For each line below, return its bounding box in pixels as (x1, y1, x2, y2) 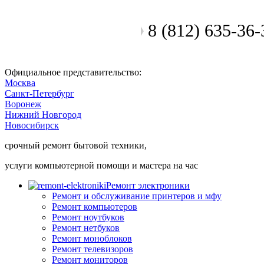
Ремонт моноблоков (52, 233, 132, 243)
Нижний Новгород (5, 110, 81, 120)
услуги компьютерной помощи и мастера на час (5, 160, 198, 170)
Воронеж (5, 99, 41, 109)
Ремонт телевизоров (52, 244, 133, 254)
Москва (5, 78, 35, 88)
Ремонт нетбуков (52, 223, 120, 233)
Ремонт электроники (106, 180, 190, 190)
